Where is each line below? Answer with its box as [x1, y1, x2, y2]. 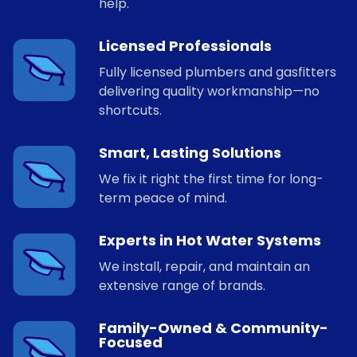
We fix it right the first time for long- [99, 169, 324, 188]
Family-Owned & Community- [99, 317, 328, 338]
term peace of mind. [99, 188, 227, 207]
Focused [99, 331, 163, 352]
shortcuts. [99, 100, 162, 120]
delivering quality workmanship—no [99, 81, 320, 100]
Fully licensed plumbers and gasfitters [99, 62, 336, 81]
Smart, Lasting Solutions [99, 142, 281, 163]
